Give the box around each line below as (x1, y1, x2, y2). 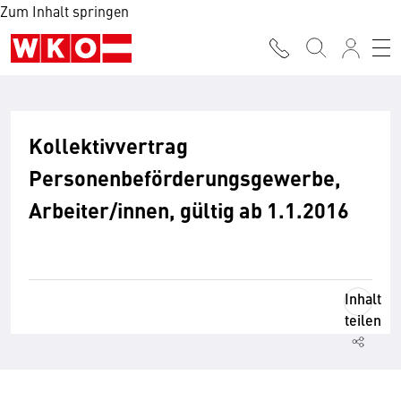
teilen (345, 310, 381, 330)
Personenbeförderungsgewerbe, (29, 162, 341, 192)
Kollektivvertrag (29, 130, 188, 160)
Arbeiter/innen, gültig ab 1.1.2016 (29, 194, 349, 225)
